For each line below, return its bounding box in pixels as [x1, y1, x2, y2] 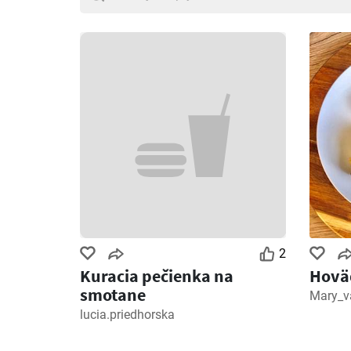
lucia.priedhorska [80, 306, 175, 322]
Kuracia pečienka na [80, 264, 233, 287]
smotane [80, 283, 146, 306]
